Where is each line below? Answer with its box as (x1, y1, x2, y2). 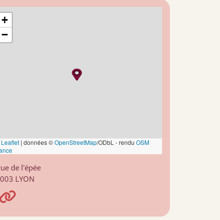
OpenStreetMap (55, 138, 97, 146)
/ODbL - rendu (97, 138, 136, 146)
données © (22, 138, 55, 146)
